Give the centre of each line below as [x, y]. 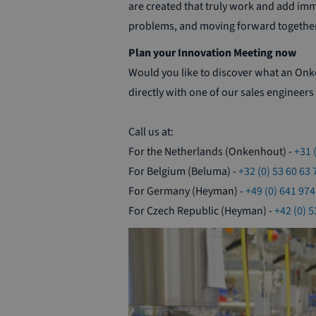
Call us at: [151, 132]
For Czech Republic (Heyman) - [201, 211]
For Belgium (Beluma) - [183, 172]
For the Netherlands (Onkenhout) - [211, 152]
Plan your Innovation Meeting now [212, 53]
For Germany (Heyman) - [187, 192]
